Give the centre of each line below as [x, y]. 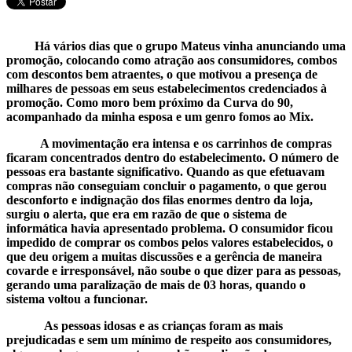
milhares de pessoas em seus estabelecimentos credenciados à [167, 88]
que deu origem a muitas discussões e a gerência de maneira [164, 256]
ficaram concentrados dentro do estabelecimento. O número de [172, 157]
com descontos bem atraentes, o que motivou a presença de [162, 74]
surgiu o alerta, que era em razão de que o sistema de [147, 214]
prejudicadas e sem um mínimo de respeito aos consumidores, [169, 339]
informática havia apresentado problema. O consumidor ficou [170, 228]
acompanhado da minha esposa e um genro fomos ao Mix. [160, 116]
